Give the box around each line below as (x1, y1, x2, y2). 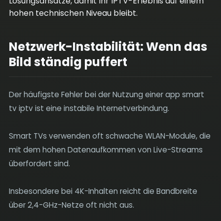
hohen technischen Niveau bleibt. (8, 7, 138, 19)
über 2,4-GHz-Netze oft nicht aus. (8, 200, 134, 210)
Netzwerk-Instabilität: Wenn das (8, 38, 207, 55)
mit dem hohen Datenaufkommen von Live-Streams (8, 145, 203, 155)
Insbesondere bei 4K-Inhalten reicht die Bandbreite (8, 186, 197, 196)
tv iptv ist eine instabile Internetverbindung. (8, 103, 169, 113)
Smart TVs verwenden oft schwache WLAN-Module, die (8, 131, 211, 141)
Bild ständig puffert (8, 54, 127, 70)
